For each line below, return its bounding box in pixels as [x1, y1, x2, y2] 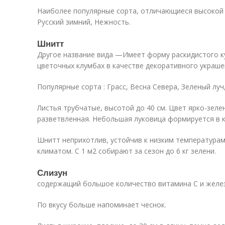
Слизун [37, 166, 67, 178]
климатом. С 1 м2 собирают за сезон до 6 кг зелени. [37, 146, 216, 156]
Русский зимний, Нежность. [37, 17, 131, 27]
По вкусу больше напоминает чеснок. [37, 200, 166, 209]
